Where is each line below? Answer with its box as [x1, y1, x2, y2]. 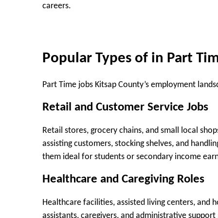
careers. [42, 1, 71, 11]
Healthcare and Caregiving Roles [42, 173, 204, 186]
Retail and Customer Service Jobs [42, 101, 208, 114]
